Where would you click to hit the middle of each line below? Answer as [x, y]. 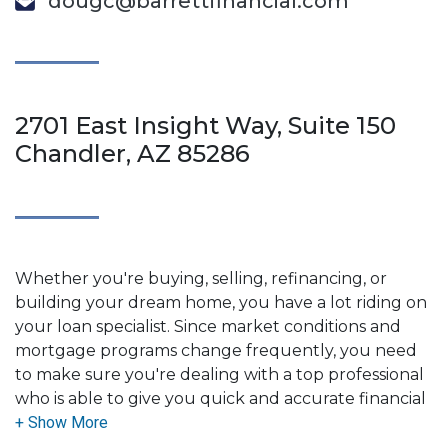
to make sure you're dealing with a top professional [219, 374]
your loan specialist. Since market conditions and [208, 326]
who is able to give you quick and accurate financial [220, 398]
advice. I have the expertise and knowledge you [206, 422]
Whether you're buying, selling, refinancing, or [201, 278]
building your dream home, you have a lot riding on [221, 302]
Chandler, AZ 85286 [132, 153]
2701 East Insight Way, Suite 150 [205, 125]
